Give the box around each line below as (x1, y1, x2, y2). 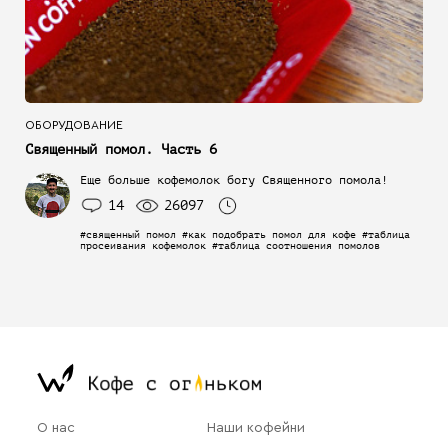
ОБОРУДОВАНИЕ (25, 119, 123, 132)
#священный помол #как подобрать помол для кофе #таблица (80, 229, 410, 241)
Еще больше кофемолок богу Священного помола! (80, 173, 388, 188)
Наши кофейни (207, 420, 305, 435)
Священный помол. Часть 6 (25, 142, 217, 158)
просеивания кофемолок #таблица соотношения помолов (80, 240, 380, 252)
